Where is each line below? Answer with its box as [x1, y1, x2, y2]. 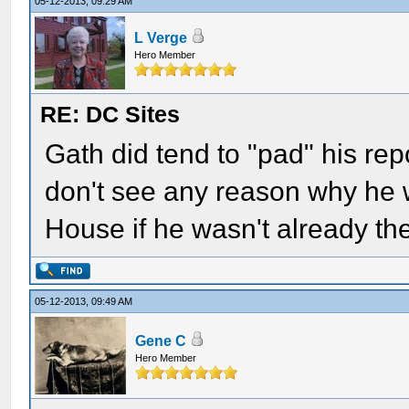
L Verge [134, 30, 188, 46]
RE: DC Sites [40, 101, 181, 127]
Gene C [135, 333, 187, 349]
